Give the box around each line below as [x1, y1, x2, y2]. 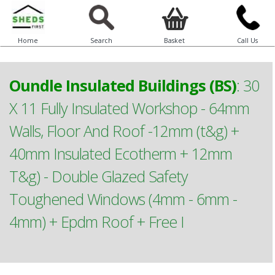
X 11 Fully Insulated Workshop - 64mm [9, 98, 249, 118]
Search [90, 36, 112, 45]
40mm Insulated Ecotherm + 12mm [9, 143, 232, 164]
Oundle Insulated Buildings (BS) [9, 75, 236, 96]
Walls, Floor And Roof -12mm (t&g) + [9, 120, 239, 141]
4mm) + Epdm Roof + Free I [9, 211, 184, 232]
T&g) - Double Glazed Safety [9, 166, 188, 187]
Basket [163, 36, 185, 45]
